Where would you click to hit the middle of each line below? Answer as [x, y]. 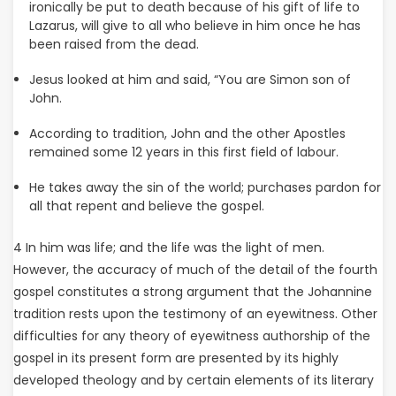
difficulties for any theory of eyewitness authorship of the [192, 336]
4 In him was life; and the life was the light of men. [169, 247]
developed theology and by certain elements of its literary [194, 380]
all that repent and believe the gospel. [146, 206]
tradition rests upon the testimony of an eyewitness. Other [195, 314]
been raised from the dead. [114, 44]
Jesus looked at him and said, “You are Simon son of [190, 80]
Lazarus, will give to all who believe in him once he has [194, 26]
